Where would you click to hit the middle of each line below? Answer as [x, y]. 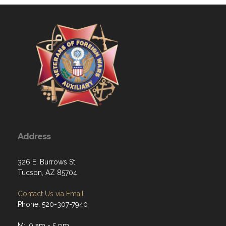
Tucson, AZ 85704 [47, 172]
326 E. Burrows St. [47, 162]
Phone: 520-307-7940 [53, 204]
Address [34, 136]
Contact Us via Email [51, 193]
